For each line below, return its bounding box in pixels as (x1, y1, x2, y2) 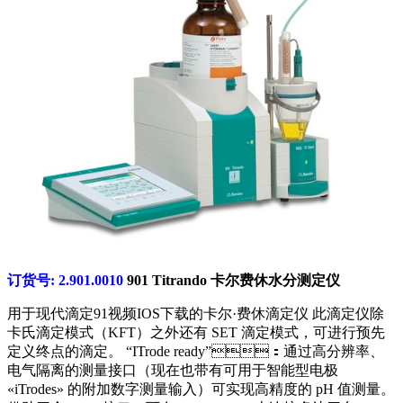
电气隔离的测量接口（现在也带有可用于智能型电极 (7, 362, 338, 378)
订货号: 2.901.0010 (7, 272, 127, 288)
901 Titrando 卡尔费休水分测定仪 (127, 272, 340, 288)
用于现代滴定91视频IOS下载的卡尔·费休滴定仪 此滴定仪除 (7, 305, 384, 321)
